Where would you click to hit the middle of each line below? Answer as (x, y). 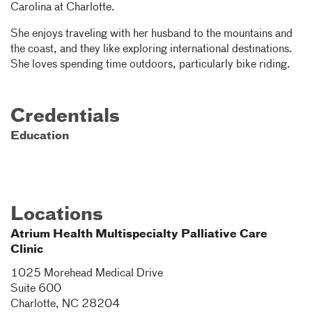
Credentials (65, 117)
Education (40, 136)
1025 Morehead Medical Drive (87, 274)
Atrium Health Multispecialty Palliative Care (139, 235)
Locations (57, 215)
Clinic (27, 250)
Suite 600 (36, 289)
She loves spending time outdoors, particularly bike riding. (150, 65)
